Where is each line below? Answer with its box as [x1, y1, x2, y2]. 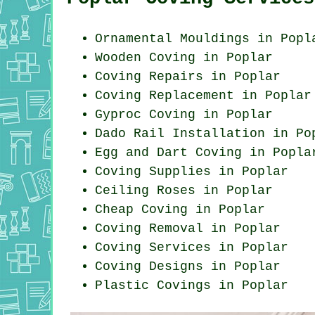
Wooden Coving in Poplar [95, 50, 273, 65]
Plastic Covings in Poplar [95, 278, 288, 292]
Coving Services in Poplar [95, 240, 288, 255]
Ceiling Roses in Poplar [95, 183, 273, 198]
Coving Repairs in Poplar [95, 69, 281, 84]
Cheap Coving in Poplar [95, 202, 265, 217]
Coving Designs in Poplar [95, 259, 281, 274]
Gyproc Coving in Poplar [95, 107, 273, 122]
